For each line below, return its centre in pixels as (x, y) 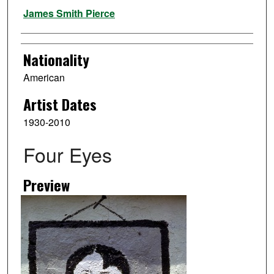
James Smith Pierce (69, 13)
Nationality (56, 60)
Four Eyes (67, 154)
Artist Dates (60, 104)
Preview (46, 184)
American (44, 78)
